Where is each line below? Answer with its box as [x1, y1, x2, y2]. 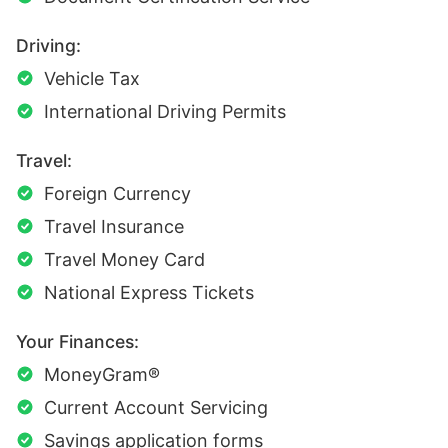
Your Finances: [16, 331, 139, 353]
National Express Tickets [44, 282, 254, 304]
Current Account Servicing [44, 397, 268, 419]
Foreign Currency [44, 183, 191, 205]
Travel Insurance [44, 216, 184, 238]
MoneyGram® [44, 364, 160, 386]
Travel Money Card [44, 249, 205, 271]
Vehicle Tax [44, 68, 140, 90]
